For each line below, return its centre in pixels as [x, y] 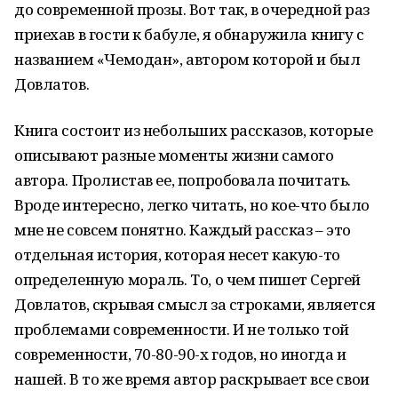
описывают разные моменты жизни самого [174, 155]
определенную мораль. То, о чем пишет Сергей [187, 279]
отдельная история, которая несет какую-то [177, 255]
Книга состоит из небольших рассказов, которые [194, 130]
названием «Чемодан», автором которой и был [187, 59]
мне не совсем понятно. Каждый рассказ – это [183, 230]
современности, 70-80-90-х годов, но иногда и [180, 354]
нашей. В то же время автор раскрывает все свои [192, 379]
